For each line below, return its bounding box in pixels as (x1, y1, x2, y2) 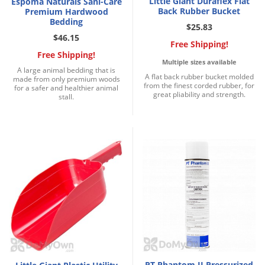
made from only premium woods (12, 74, 120, 85)
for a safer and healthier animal (14, 83, 118, 93)
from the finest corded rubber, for (144, 80, 254, 91)
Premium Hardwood (24, 6, 108, 18)
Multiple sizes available (161, 57, 237, 67)
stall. (59, 92, 74, 102)
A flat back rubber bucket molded (144, 72, 254, 82)
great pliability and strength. (153, 89, 245, 100)
